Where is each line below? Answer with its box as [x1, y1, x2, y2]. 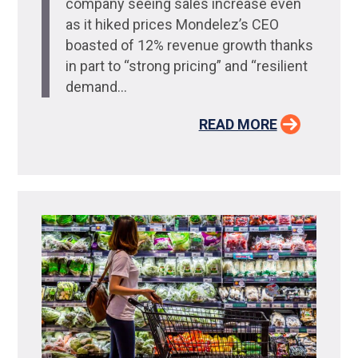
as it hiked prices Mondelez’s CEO [66, 15, 280, 33]
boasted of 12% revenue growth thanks [66, 36, 314, 54]
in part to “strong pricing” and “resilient [66, 57, 308, 74]
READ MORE [198, 115, 277, 133]
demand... [66, 78, 128, 95]
